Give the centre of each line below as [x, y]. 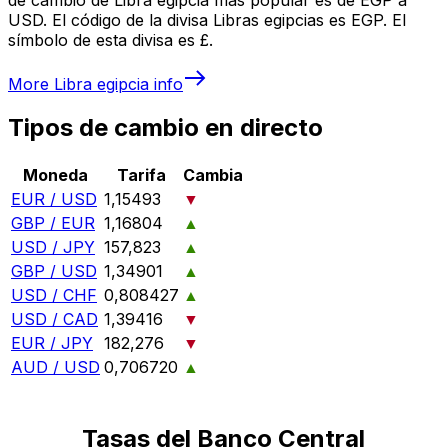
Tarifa [141, 175]
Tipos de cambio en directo [165, 128]
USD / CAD [54, 319]
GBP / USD [54, 271]
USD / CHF [54, 295]
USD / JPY [53, 247]
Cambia [213, 175]
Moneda [55, 175]
